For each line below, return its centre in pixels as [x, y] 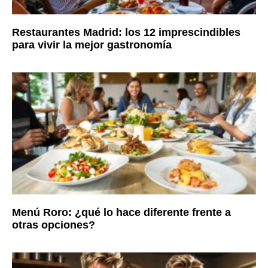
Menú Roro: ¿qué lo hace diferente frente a [121, 212]
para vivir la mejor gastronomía [92, 45]
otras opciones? [54, 225]
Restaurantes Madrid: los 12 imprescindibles [126, 32]
